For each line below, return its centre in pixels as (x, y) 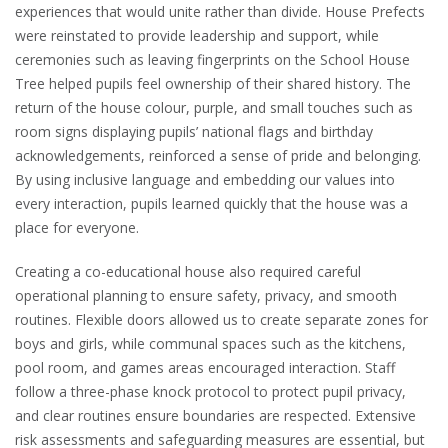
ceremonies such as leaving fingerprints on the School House (212, 60)
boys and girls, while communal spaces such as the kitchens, (210, 344)
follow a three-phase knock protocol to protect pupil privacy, (210, 392)
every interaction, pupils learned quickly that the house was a (211, 204)
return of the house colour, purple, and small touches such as (214, 108)
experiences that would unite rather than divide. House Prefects (220, 12)
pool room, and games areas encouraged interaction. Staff (205, 368)
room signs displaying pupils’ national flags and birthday (194, 132)
